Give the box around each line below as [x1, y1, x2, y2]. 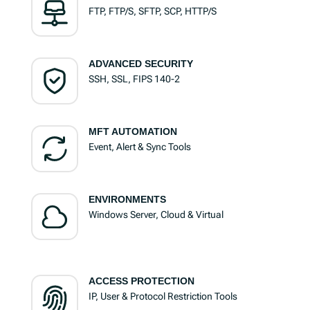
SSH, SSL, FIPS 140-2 [88, 73, 180, 85]
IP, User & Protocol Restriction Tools [88, 291, 237, 302]
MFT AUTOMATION [88, 126, 177, 138]
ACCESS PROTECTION [88, 275, 194, 287]
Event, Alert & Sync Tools [88, 141, 191, 153]
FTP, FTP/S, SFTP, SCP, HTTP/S [88, 6, 217, 17]
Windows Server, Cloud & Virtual [88, 209, 224, 221]
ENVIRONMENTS [88, 194, 166, 206]
